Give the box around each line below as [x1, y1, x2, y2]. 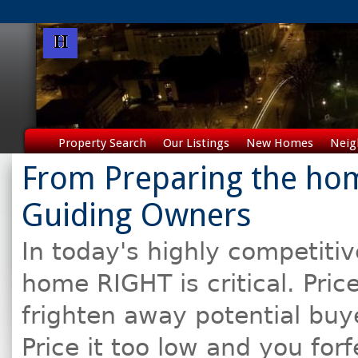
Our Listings [162, 136, 229, 150]
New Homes [245, 136, 313, 150]
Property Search [58, 136, 146, 150]
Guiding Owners [22, 196, 252, 234]
